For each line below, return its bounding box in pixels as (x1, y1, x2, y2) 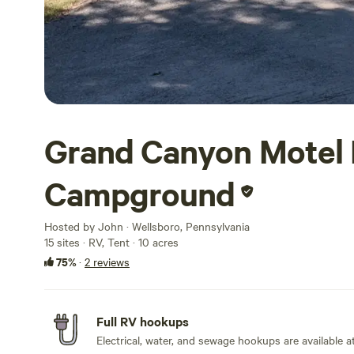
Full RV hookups (96, 312, 189, 330)
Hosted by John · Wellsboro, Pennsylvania (44, 218, 250, 234)
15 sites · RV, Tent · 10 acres (44, 234, 179, 250)
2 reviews (85, 254, 130, 269)
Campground (44, 172, 235, 215)
